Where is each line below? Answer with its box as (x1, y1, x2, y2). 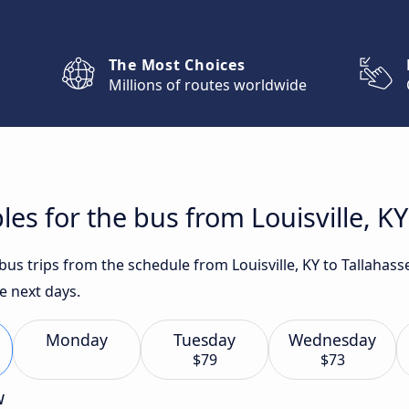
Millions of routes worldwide (108, 75, 307, 95)
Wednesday (288, 329, 376, 351)
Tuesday (173, 329, 236, 351)
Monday (46, 329, 108, 351)
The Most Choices (108, 55, 246, 75)
